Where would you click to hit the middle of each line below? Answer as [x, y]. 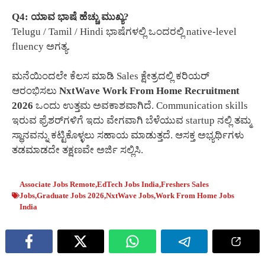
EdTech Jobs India [128, 184]
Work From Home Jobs [195, 195]
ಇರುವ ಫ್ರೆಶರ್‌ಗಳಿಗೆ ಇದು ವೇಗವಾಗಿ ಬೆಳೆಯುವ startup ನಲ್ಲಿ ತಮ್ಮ [132, 121]
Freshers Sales [185, 184]
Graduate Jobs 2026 [70, 195]
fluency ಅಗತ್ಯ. [41, 46]
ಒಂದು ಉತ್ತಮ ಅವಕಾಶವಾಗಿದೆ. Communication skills [140, 106]
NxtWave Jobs [130, 195]
